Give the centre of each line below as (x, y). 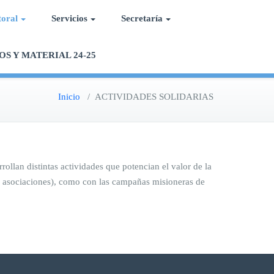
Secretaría (142, 18)
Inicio (69, 97)
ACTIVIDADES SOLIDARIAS (154, 97)
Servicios (69, 18)
